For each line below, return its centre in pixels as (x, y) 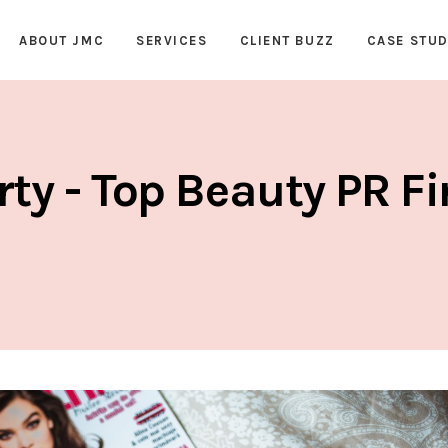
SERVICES (172, 40)
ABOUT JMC (62, 40)
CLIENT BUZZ (287, 40)
